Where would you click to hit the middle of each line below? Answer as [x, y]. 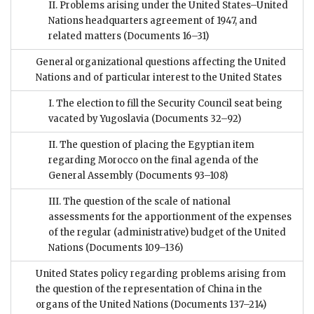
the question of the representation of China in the [149, 289]
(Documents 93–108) [180, 176]
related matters [86, 36]
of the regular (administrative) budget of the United [167, 233]
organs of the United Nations [103, 305]
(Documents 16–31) [166, 36]
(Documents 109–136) [134, 248]
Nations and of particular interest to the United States [159, 78]
